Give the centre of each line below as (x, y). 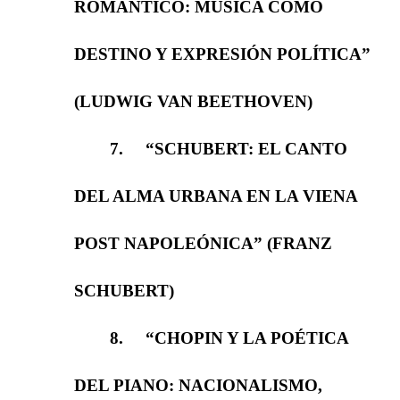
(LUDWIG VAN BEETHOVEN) (193, 101)
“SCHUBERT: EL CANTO (246, 148)
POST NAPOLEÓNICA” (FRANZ (203, 243)
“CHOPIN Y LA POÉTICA (246, 337)
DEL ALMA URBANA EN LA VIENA (215, 196)
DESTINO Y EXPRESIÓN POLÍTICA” (222, 54)
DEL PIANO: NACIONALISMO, (198, 385)
